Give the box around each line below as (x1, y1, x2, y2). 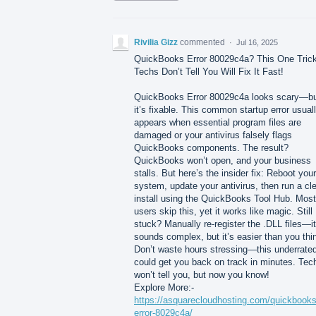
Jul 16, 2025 (236, 37, 278, 47)
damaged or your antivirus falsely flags (134, 129, 292, 140)
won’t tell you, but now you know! (134, 269, 269, 280)
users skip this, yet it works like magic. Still (134, 205, 312, 217)
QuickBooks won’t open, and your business (134, 154, 311, 166)
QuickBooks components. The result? (134, 142, 288, 153)
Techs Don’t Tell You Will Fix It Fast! (134, 66, 284, 77)
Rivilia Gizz (134, 37, 178, 47)
